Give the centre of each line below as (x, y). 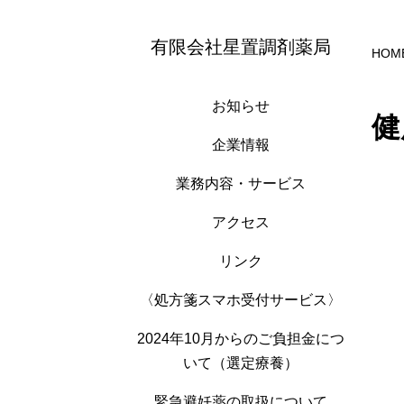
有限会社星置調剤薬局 (241, 47)
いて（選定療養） (241, 363)
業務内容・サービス (241, 184)
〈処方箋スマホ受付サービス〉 (241, 300)
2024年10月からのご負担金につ (241, 339)
